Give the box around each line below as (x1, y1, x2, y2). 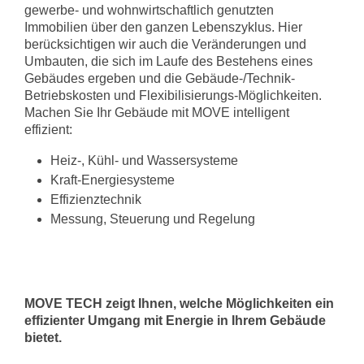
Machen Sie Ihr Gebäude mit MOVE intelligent (24, 106, 289, 119)
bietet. (24, 331, 62, 344)
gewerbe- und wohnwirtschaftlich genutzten (24, 3, 274, 17)
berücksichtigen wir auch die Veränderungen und (24, 37, 306, 51)
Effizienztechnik (50, 193, 141, 206)
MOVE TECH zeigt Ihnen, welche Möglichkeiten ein (24, 297, 334, 310)
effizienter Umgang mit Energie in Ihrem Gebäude (24, 314, 326, 327)
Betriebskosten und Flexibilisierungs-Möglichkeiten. (24, 89, 322, 102)
